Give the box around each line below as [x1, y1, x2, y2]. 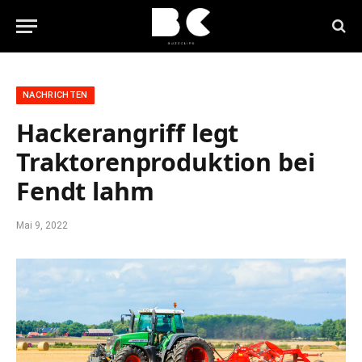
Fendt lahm [16, 174, 154, 208]
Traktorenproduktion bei [16, 145, 315, 179]
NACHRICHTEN [23, 90, 88, 100]
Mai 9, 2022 [16, 220, 68, 231]
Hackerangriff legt [16, 116, 239, 149]
